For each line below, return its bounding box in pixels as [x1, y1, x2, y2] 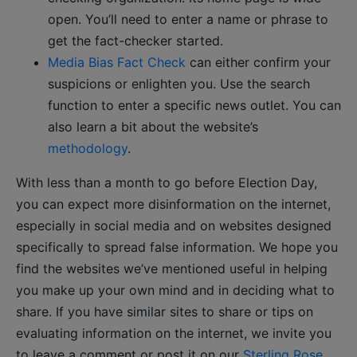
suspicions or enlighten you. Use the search [48, 75, 310, 92]
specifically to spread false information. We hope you [16, 238, 338, 255]
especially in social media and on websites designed [16, 217, 331, 233]
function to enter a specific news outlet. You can [48, 96, 341, 113]
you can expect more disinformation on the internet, [16, 195, 331, 212]
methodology [48, 139, 127, 156]
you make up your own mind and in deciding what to [16, 281, 335, 298]
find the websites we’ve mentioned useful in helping [16, 260, 328, 277]
